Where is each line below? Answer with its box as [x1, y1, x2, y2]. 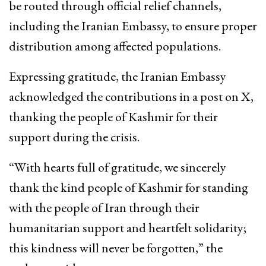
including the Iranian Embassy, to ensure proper [9, 17, 257, 35]
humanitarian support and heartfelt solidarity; [9, 219, 246, 237]
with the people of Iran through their [9, 199, 199, 217]
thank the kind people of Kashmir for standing [9, 179, 248, 197]
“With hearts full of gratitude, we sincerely [9, 159, 226, 176]
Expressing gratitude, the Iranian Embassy [9, 68, 226, 85]
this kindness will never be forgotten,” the [9, 239, 223, 257]
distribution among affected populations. [9, 37, 221, 55]
